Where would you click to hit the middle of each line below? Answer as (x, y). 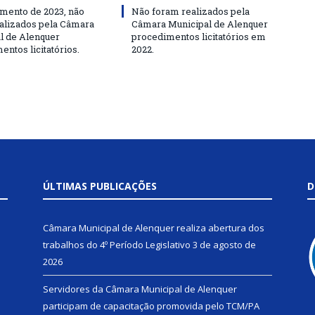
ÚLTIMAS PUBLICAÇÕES (100, 186)
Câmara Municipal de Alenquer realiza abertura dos (154, 228)
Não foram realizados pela (191, 11)
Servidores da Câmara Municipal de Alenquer (140, 289)
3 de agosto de (224, 245)
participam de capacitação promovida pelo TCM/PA (151, 306)
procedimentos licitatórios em (199, 37)
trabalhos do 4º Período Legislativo (117, 245)
